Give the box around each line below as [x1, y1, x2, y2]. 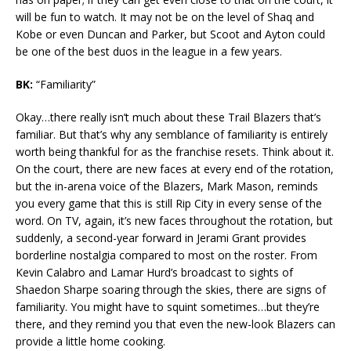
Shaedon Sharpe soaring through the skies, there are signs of [16, 282, 326, 298]
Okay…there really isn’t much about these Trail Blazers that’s [16, 110, 321, 125]
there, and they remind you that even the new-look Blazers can [16, 317, 335, 332]
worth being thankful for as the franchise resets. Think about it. [16, 144, 334, 160]
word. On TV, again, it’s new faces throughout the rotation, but [16, 213, 333, 229]
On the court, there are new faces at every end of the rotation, [16, 161, 334, 177]
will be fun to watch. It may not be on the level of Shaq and [16, 9, 314, 25]
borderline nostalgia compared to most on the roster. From [16, 248, 317, 263]
